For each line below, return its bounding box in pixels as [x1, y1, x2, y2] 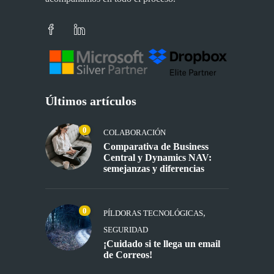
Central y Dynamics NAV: [103, 152, 212, 163]
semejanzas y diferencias [103, 163, 204, 174]
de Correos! [103, 249, 152, 260]
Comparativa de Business [103, 141, 209, 152]
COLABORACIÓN [103, 127, 166, 137]
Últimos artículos [45, 94, 136, 108]
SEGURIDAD [103, 224, 148, 234]
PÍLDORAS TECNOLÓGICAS [103, 208, 203, 218]
